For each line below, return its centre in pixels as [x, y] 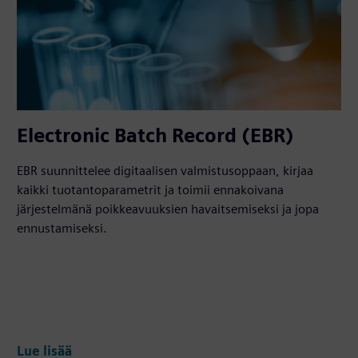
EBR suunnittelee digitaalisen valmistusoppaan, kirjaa [165, 170]
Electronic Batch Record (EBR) [156, 135]
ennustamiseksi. [62, 228]
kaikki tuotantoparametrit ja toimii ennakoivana [151, 189]
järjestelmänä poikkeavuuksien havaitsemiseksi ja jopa [168, 209]
